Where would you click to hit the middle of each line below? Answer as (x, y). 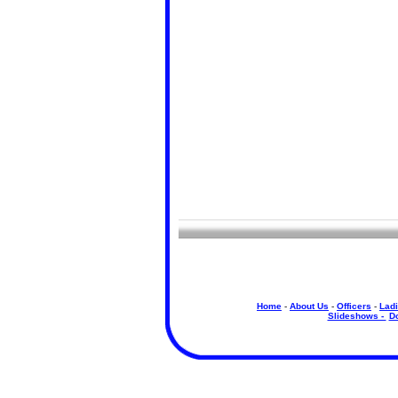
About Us (309, 306)
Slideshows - (357, 316)
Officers (354, 306)
